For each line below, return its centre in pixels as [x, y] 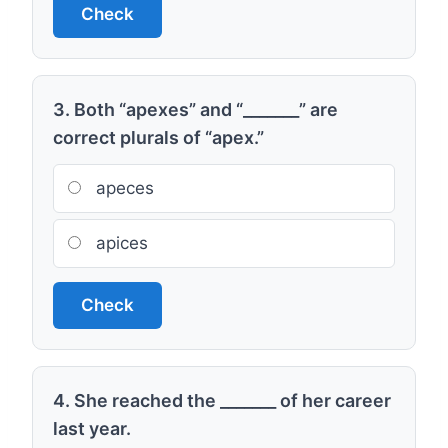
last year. [92, 428]
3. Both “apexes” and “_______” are [195, 109]
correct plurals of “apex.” [158, 137]
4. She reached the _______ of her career [222, 400]
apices [119, 243]
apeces [122, 188]
